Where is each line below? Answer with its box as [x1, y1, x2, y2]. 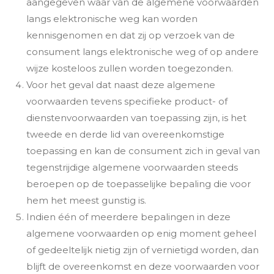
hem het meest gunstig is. [26, 194, 146, 206]
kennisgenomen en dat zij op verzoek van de [26, 29, 235, 41]
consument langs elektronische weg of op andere [26, 45, 259, 57]
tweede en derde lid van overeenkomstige [26, 128, 224, 140]
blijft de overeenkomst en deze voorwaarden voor [26, 260, 259, 272]
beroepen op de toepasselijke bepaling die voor [26, 177, 251, 190]
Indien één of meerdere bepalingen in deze [26, 210, 231, 223]
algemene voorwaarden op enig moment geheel [26, 227, 256, 239]
